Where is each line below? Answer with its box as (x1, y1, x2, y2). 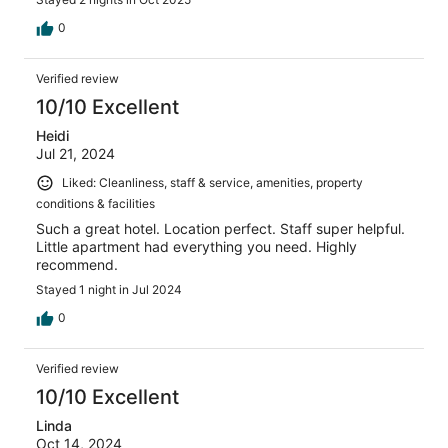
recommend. (36, 255, 118, 273)
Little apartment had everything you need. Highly (36, 237, 357, 255)
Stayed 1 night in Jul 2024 (36, 281, 182, 297)
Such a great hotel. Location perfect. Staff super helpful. (36, 219, 405, 237)
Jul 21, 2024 (36, 145, 115, 163)
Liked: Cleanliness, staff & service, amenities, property (62, 175, 363, 191)
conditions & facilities (36, 195, 155, 211)
